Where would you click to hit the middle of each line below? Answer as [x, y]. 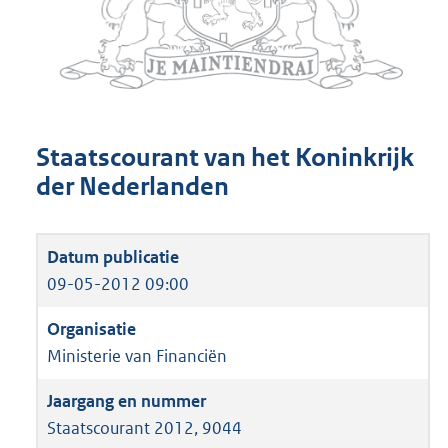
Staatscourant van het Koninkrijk [225, 158]
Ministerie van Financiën [137, 355]
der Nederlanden [132, 187]
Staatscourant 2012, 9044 [144, 427]
